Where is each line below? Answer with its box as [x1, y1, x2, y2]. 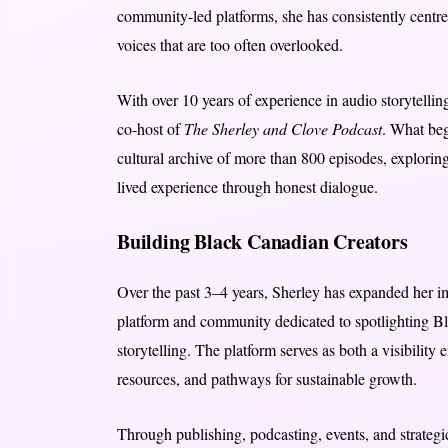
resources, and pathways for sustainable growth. [116, 368, 417, 390]
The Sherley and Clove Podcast [183, 118, 382, 140]
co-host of [116, 118, 184, 140]
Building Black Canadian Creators [116, 227, 408, 257]
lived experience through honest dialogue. [116, 176, 378, 198]
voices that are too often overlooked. [116, 34, 343, 56]
